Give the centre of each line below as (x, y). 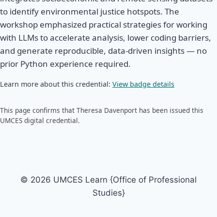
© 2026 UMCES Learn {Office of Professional (108, 180)
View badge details (143, 84)
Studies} (108, 193)
